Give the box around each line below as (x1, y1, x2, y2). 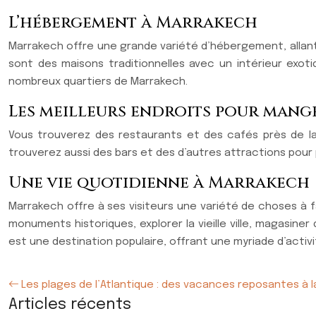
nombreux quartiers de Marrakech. (8, 76, 188, 87)
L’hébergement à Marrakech (8, 12, 257, 34)
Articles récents (8, 297, 131, 312)
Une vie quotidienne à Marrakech (8, 172, 310, 194)
